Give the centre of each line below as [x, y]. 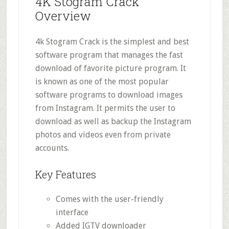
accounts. [52, 148]
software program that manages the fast [109, 55]
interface [72, 212]
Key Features [65, 174]
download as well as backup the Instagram [113, 121]
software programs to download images [109, 95]
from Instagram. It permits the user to [105, 108]
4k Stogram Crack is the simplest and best [112, 41]
